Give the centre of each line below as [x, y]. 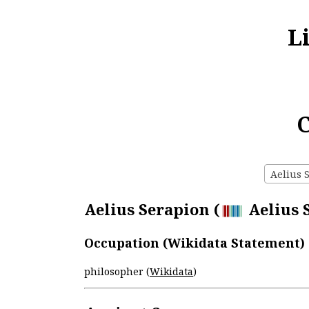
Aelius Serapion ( [152, 209]
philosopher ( [117, 271]
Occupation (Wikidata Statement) [195, 242]
